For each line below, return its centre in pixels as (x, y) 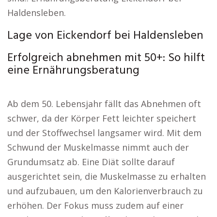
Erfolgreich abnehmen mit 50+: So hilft (106, 58)
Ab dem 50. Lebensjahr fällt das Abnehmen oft (104, 104)
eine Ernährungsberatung (73, 71)
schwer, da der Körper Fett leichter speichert (102, 118)
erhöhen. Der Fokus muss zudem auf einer (95, 205)
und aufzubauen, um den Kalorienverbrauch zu (105, 191)
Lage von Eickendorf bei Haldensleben (105, 36)
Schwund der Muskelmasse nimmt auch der (98, 147)
